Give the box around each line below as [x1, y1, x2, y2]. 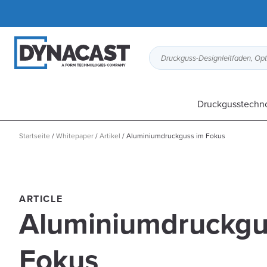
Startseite [19, 131, 50, 141]
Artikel [100, 131, 120, 141]
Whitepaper [56, 131, 94, 141]
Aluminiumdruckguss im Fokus [126, 131, 225, 141]
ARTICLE [19, 191, 63, 206]
